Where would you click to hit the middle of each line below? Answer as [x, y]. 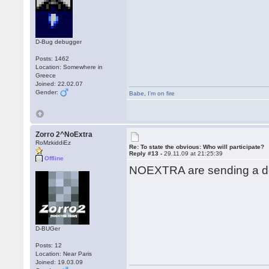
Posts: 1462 [53, 59]
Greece [46, 75]
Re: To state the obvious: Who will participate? [197, 147]
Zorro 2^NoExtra [64, 134]
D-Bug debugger [59, 42]
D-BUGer [48, 228]
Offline [54, 158]
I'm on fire [162, 93]
